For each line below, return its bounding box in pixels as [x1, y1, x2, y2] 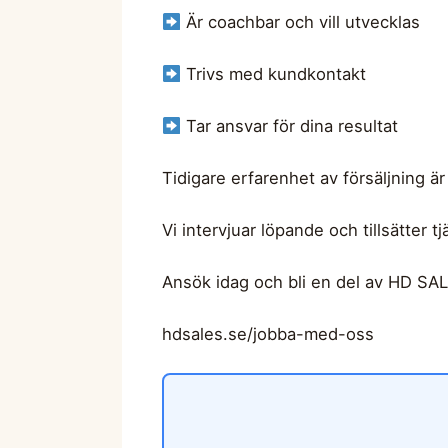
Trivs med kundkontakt [180, 64, 366, 85]
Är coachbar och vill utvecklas [180, 12, 420, 33]
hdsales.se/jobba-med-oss [162, 323, 374, 344]
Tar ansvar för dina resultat [180, 116, 398, 137]
